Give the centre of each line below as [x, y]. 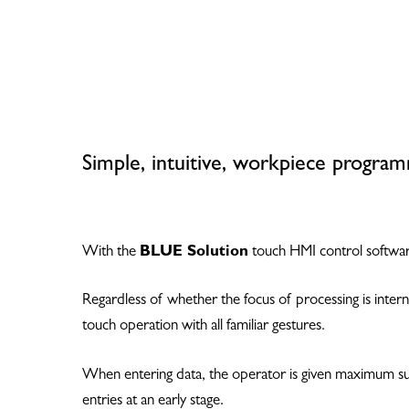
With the [111, 252]
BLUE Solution [194, 252]
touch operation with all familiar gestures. [204, 327]
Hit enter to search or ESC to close [187, 364]
